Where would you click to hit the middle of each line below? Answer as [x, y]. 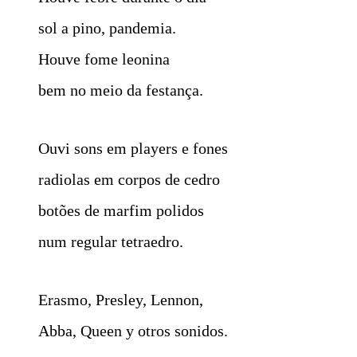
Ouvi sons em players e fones [133, 148]
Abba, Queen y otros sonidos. [133, 330]
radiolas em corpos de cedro [129, 179]
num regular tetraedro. [111, 241]
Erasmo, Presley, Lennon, [121, 299]
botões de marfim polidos [121, 210]
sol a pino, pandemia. [107, 27]
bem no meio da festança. [121, 90]
